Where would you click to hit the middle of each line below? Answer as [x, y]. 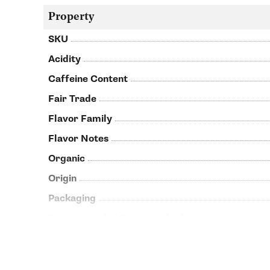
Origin [62, 179]
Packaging [72, 199]
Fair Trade [72, 99]
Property [71, 17]
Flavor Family [80, 119]
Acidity [64, 59]
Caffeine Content [88, 79]
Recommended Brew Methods [118, 218]
